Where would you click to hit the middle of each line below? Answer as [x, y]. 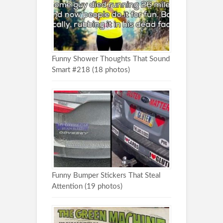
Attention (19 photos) [87, 187]
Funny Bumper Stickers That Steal [106, 176]
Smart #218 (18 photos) [91, 70]
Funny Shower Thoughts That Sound [111, 59]
